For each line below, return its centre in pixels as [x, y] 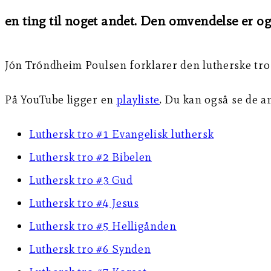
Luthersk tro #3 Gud [81, 180]
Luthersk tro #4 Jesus [84, 203]
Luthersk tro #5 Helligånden [103, 226]
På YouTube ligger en [61, 100]
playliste [138, 100]
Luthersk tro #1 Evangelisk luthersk [122, 134]
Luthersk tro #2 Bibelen [91, 157]
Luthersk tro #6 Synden [90, 249]
